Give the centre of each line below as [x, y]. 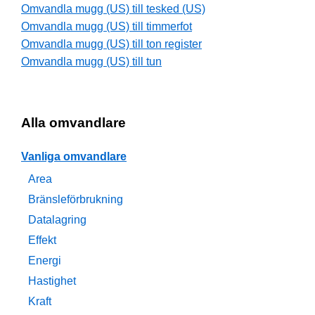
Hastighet [52, 281]
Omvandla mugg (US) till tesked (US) [113, 9]
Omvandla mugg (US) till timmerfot [107, 27]
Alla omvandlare [73, 123]
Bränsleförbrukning [76, 200]
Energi [45, 261]
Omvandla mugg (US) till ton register [111, 44]
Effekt [42, 240]
